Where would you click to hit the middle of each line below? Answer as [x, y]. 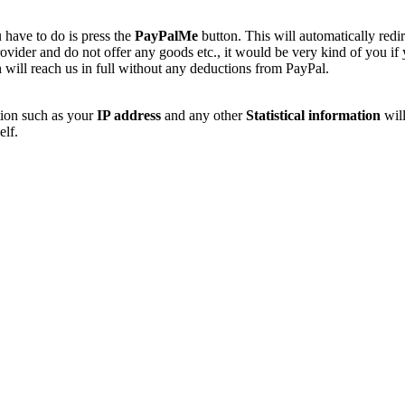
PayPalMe [166, 36]
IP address [129, 116]
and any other [203, 116]
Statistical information [313, 116]
